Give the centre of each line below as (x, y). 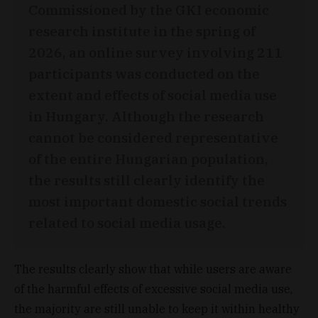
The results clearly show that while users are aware (153, 269)
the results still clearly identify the (147, 180)
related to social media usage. (127, 222)
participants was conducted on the (144, 73)
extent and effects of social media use (153, 94)
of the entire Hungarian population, (148, 158)
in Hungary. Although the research (146, 116)
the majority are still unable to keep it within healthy (157, 308)
